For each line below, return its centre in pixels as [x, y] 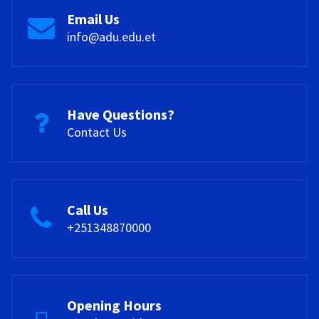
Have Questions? [121, 114]
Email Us [93, 19]
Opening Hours [114, 305]
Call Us [88, 209]
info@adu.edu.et [111, 36]
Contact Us [97, 132]
